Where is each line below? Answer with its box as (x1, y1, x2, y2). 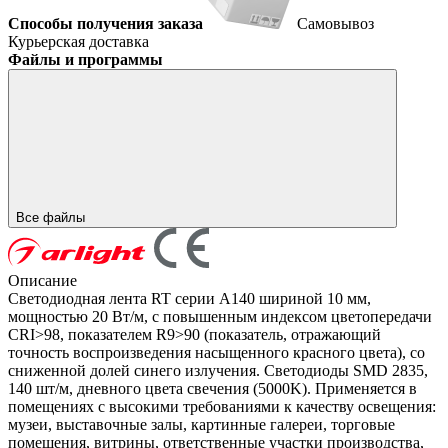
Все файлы (16, 209, 89, 225)
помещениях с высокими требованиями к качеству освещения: (8, 397, 436, 415)
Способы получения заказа (8, 14, 203, 32)
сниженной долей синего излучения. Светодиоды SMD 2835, (8, 361, 428, 379)
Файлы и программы (8, 50, 163, 68)
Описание (8, 271, 77, 289)
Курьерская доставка (8, 32, 149, 50)
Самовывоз (297, 14, 374, 32)
